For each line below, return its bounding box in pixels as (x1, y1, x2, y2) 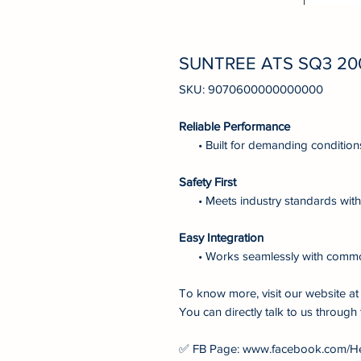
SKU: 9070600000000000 (179, 82, 323, 96)
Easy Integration (179, 230, 263, 244)
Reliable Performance (179, 119, 290, 133)
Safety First (179, 175, 236, 189)
